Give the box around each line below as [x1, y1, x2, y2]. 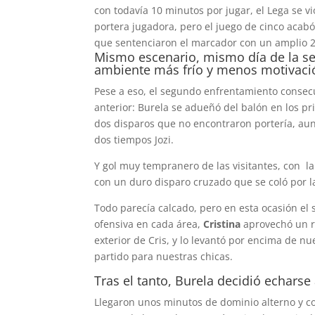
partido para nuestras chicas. [94, 250, 233, 263]
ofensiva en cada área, [94, 217, 204, 231]
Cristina [203, 217, 241, 231]
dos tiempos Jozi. [94, 133, 174, 146]
